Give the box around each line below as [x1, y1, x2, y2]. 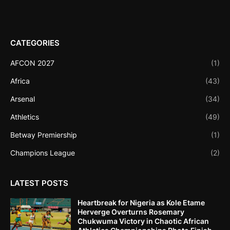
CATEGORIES [10, 38, 60, 48]
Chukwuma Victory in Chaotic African [78, 217, 209, 226]
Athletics [10, 112, 39, 122]
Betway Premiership [10, 130, 77, 140]
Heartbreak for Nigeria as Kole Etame [78, 198, 205, 207]
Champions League [10, 148, 75, 158]
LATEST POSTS [10, 178, 68, 188]
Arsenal [10, 94, 35, 104]
